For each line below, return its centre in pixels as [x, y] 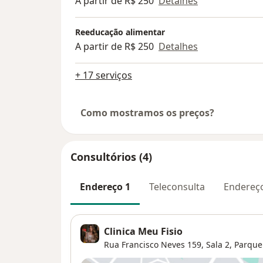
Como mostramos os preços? [147, 113]
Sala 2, [219, 245]
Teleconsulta [177, 187]
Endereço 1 [105, 187]
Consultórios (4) [111, 157]
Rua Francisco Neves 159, [154, 245]
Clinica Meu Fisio [143, 232]
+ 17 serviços [104, 75]
